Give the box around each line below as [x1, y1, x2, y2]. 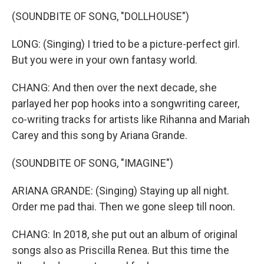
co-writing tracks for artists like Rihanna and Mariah [12, 113, 250, 126]
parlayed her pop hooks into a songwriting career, [12, 97, 239, 110]
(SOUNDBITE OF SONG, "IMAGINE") [12, 157, 173, 169]
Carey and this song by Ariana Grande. [12, 129, 187, 141]
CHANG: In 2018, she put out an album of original [12, 228, 237, 240]
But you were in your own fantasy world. [12, 54, 197, 66]
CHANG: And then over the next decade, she [12, 81, 217, 94]
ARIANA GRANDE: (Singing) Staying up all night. [12, 184, 229, 197]
